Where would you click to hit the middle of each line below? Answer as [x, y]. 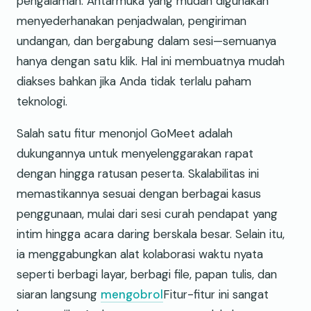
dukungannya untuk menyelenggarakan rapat [135, 153]
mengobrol [132, 294]
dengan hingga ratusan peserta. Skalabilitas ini [138, 173]
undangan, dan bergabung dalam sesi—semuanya [146, 41]
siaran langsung [59, 294]
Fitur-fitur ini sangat [216, 294]
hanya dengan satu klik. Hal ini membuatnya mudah [151, 61]
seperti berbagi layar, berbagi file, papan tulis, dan [147, 274]
